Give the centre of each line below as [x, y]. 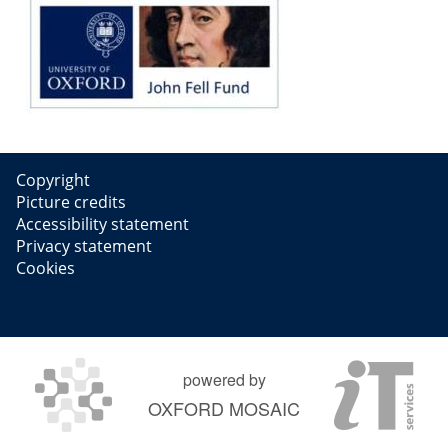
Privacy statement [84, 245]
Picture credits [71, 201]
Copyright [53, 179]
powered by [224, 379]
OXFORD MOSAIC [224, 407]
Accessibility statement [102, 223]
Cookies [45, 267]
